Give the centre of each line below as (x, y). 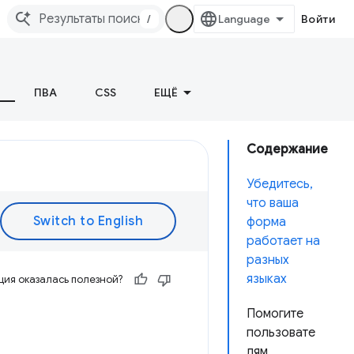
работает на (283, 241)
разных (268, 260)
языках (267, 279)
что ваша (273, 203)
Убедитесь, (280, 184)
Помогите (275, 314)
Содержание (287, 149)
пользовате (281, 333)
